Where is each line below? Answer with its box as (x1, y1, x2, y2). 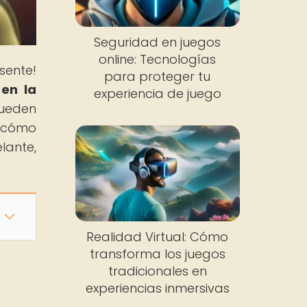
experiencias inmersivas (85, 279, 230, 297)
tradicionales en (108, 262, 207, 280)
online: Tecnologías (99, 51, 217, 69)
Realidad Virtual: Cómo (86, 228, 229, 245)
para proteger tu (104, 68, 211, 86)
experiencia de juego (93, 85, 221, 103)
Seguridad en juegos (94, 34, 221, 51)
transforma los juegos (89, 245, 225, 262)
